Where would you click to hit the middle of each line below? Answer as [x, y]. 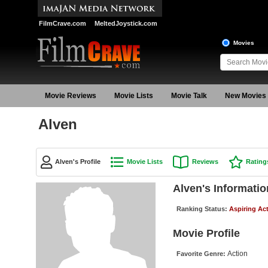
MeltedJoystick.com [126, 23]
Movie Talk [189, 96]
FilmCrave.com [62, 23]
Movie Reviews [70, 96]
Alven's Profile [77, 162]
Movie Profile [206, 233]
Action [237, 253]
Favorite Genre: [202, 253]
